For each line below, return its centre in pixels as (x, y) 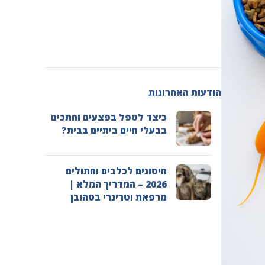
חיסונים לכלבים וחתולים (116, 171)
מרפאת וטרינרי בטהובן (119, 197)
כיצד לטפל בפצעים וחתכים (109, 117)
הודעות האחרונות (185, 92)
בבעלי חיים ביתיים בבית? (114, 130)
